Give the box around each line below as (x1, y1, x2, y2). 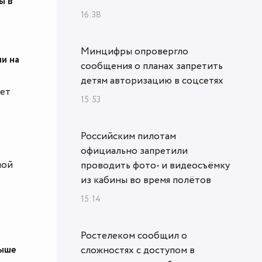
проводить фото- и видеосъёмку (81, 158, 230, 173)
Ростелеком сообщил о (81, 228, 187, 243)
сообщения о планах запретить (81, 58, 223, 73)
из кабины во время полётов (81, 173, 211, 187)
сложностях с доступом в (81, 243, 195, 257)
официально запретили (81, 143, 188, 158)
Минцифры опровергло (81, 44, 188, 58)
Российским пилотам (81, 129, 176, 143)
